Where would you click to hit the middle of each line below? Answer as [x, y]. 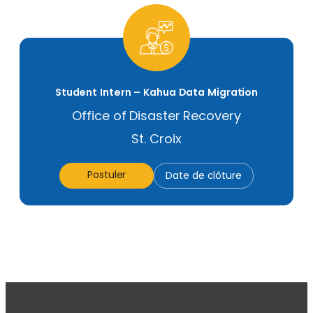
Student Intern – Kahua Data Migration [156, 93]
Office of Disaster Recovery [156, 116]
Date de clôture [204, 176]
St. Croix [156, 139]
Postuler [107, 175]
